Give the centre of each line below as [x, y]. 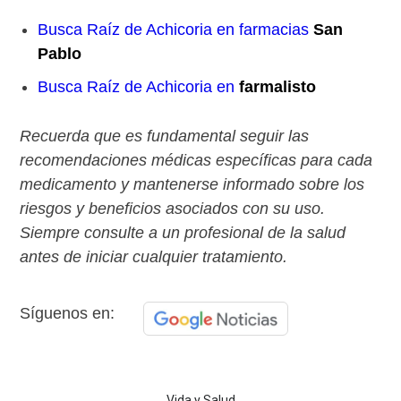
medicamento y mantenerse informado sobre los [192, 185]
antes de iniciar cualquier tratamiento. [154, 257]
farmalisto [278, 87]
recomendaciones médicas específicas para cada [196, 161]
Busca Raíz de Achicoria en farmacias [176, 30]
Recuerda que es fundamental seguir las [165, 137]
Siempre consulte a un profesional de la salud [183, 233]
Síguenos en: [68, 314]
